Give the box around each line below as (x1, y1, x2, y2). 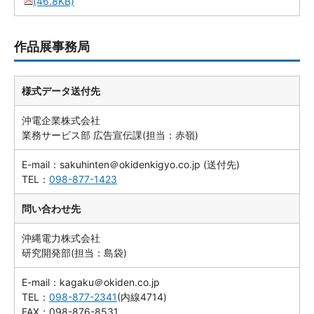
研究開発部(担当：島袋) (22, 247, 127, 259)
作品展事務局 (14, 39, 90, 54)
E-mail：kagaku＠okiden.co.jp (22, 276, 160, 288)
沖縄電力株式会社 (22, 232, 100, 244)
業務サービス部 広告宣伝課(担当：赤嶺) (22, 129, 198, 141)
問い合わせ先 (22, 203, 81, 214)
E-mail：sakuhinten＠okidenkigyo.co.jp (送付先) (22, 158, 240, 170)
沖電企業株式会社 (22, 114, 100, 126)
